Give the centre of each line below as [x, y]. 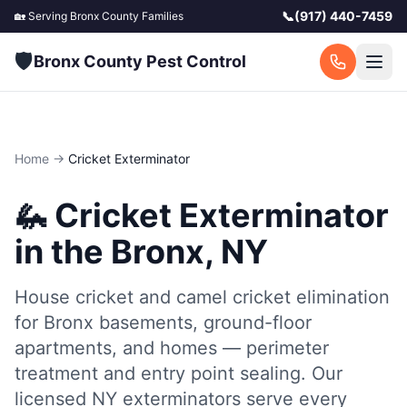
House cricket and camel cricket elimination [202, 297]
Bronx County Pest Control [140, 61]
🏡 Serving [42, 16]
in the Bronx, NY [141, 252]
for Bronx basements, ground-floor [163, 323]
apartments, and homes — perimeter [172, 348]
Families [161, 16]
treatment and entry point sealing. [160, 373]
